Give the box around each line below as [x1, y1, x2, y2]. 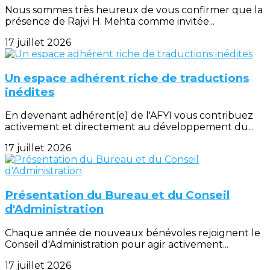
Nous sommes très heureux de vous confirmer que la [5, 4, 263, 16]
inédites [5, 84, 54, 99]
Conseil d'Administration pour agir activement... [5, 238, 228, 250]
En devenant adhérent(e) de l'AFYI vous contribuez [5, 110, 253, 122]
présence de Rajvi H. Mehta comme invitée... [5, 16, 215, 28]
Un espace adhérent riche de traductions [5, 71, 249, 85]
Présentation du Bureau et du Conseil [5, 188, 230, 202]
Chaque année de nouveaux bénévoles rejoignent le [5, 227, 260, 239]
